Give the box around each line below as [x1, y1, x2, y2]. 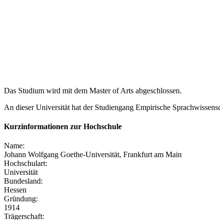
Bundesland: [4, 177, 43, 186]
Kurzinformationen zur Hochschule [4, 122, 122, 131]
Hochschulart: [4, 159, 47, 168]
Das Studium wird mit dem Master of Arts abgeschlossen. [4, 86, 182, 95]
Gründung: [4, 194, 38, 203]
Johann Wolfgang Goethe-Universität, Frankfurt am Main [4, 150, 182, 159]
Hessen [4, 186, 27, 194]
